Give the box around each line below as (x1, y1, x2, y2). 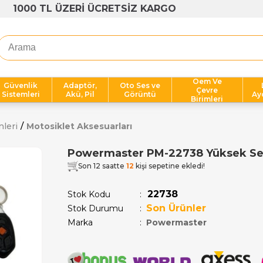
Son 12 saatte (78, 161, 126, 170)
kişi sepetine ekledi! (134, 161, 205, 170)
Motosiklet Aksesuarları (26, 121, 132, 131)
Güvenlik (4, 81, 38, 90)
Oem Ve (192, 76, 222, 86)
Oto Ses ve (120, 81, 161, 90)
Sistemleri (1, 90, 40, 99)
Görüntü (124, 90, 157, 99)
